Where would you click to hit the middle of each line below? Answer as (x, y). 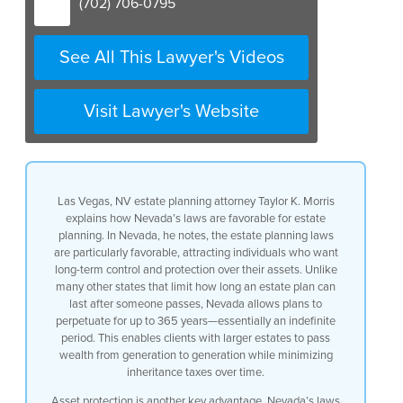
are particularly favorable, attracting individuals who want (196, 252)
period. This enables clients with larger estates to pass (196, 338)
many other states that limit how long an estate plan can (196, 287)
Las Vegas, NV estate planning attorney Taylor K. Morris (196, 201)
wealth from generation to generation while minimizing (196, 355)
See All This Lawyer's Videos (171, 57)
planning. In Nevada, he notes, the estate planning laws (196, 235)
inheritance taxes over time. (196, 372)
